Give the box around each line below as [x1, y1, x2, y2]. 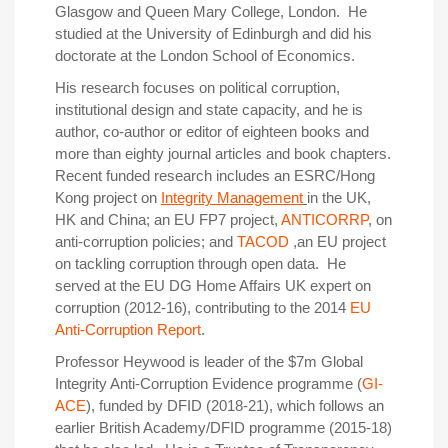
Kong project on [55, 189, 161, 207]
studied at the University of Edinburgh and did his [55, 25, 372, 43]
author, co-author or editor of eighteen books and [55, 123, 369, 141]
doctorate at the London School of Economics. [55, 47, 355, 65]
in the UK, [307, 189, 371, 207]
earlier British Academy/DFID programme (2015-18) [55, 419, 392, 437]
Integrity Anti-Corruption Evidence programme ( [55, 375, 362, 393]
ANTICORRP [281, 211, 368, 229]
